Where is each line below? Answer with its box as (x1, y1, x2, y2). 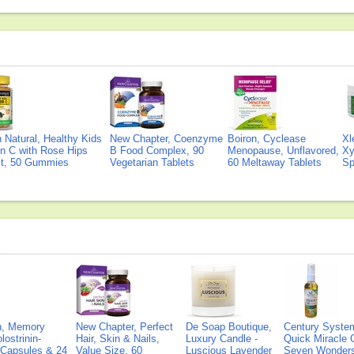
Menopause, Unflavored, (228, 145, 339, 156)
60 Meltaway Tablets (228, 156, 322, 168)
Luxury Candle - (186, 333, 258, 345)
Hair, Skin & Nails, (76, 333, 160, 345)
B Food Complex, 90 (110, 145, 204, 156)
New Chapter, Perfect (76, 321, 173, 333)
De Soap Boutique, (186, 321, 272, 333)
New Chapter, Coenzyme (110, 133, 223, 145)
